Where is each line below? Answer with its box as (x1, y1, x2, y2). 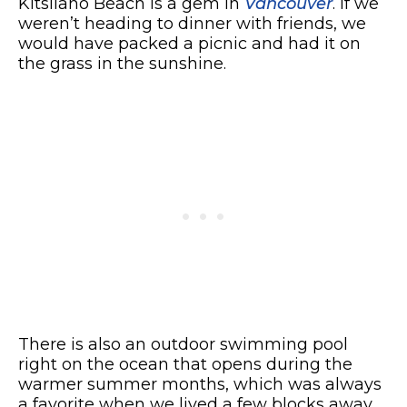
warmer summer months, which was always (18, 373, 382, 394)
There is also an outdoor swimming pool (18, 333, 348, 354)
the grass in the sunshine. (18, 53, 226, 74)
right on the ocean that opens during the (18, 353, 352, 374)
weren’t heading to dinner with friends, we (18, 13, 366, 34)
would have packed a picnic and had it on (18, 33, 361, 54)
